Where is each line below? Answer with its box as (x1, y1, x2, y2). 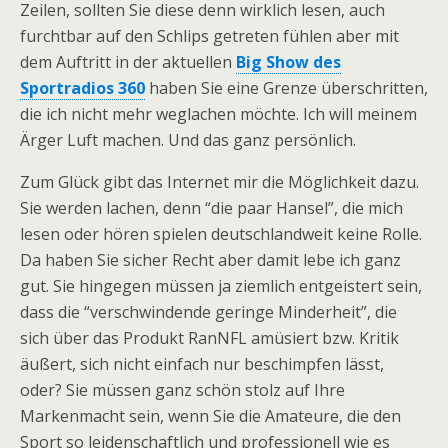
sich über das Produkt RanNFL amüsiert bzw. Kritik (20, 327, 399, 349)
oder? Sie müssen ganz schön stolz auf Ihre (20, 379, 345, 401)
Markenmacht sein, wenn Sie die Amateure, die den (20, 405, 401, 427)
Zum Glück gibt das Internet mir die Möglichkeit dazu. (20, 171, 419, 193)
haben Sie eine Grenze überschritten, (145, 77, 428, 99)
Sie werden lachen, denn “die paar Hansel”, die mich (20, 197, 403, 219)
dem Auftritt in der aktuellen (20, 51, 236, 73)
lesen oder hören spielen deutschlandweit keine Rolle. (20, 223, 422, 245)
